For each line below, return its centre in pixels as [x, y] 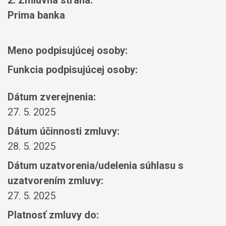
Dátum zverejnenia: [52, 97]
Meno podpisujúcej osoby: [68, 50]
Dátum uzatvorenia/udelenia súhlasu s [96, 165]
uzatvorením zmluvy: [55, 181]
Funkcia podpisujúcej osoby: [73, 70]
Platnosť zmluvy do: [53, 215]
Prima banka [36, 15]
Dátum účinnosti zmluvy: [64, 131]
